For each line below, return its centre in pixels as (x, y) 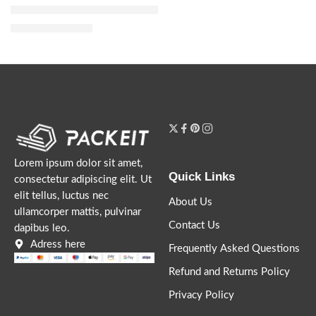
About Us (190, 202)
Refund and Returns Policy (229, 272)
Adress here (57, 244)
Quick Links (202, 177)
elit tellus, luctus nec (61, 195)
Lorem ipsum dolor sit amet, (78, 163)
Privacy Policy (201, 295)
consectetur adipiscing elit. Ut (83, 179)
